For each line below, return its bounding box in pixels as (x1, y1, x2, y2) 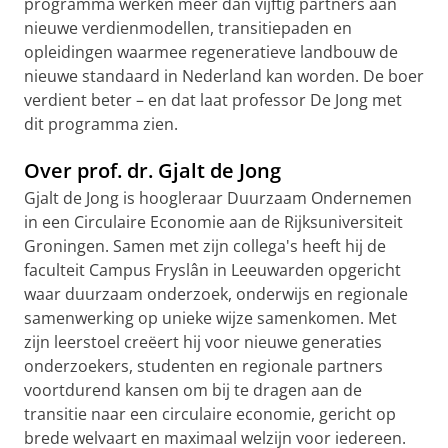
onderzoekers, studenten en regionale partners (24, 354, 383, 377)
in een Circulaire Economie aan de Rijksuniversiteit (24, 210, 403, 233)
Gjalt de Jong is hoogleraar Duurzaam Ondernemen (24, 186, 412, 209)
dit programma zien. (24, 112, 178, 135)
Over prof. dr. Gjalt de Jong (24, 156, 281, 184)
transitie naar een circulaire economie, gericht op (24, 402, 396, 425)
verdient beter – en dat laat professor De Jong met (24, 88, 402, 111)
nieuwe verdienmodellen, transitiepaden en (24, 16, 352, 39)
